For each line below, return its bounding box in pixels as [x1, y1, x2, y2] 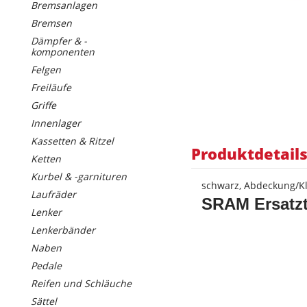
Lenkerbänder [31, 223, 95, 236]
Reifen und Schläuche [31, 277, 132, 290]
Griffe [31, 99, 56, 112]
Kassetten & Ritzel [31, 134, 114, 147]
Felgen [31, 63, 61, 76]
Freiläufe [31, 81, 71, 94]
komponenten [31, 45, 95, 58]
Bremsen [31, 16, 72, 29]
